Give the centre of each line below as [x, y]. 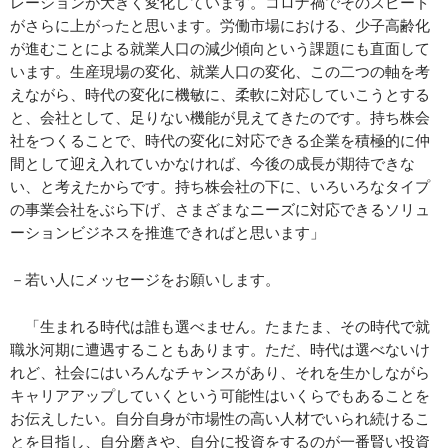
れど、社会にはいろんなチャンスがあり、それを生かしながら [220, 372]
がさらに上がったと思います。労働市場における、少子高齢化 [220, 25]
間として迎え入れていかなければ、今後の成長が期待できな [212, 163]
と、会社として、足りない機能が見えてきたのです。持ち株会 [220, 117]
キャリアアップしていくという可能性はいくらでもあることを [220, 395]
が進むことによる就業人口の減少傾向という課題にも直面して [220, 48]
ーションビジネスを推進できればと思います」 [167, 232]
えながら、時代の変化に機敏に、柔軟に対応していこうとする [220, 94]
